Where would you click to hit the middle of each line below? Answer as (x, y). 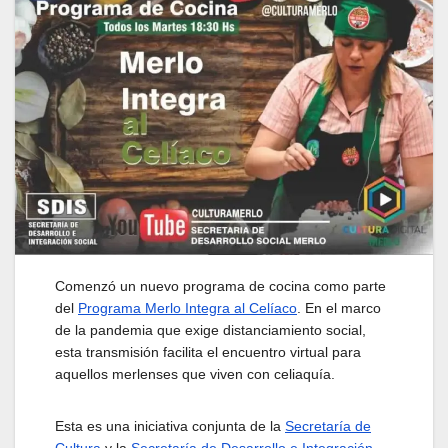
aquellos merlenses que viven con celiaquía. (195, 373)
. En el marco (339, 307)
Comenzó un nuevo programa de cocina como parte (220, 285)
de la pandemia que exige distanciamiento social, (210, 329)
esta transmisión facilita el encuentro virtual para (208, 351)
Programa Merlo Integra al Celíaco (187, 307)
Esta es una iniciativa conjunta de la (170, 425)
